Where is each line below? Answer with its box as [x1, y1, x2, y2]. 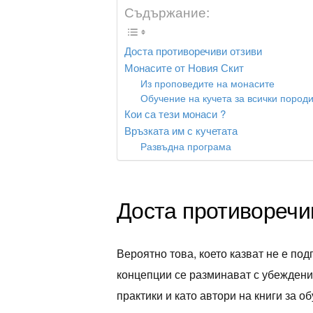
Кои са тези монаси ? [124, 105, 226, 121]
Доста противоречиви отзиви [124, 43, 262, 58]
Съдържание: [124, 2, 210, 22]
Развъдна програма [140, 138, 231, 153]
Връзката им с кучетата [124, 122, 238, 138]
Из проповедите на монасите [140, 75, 277, 90]
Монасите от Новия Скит [124, 59, 244, 75]
